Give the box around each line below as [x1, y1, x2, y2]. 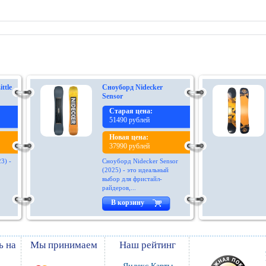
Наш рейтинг [119, 239, 176, 251]
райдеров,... [102, 184, 136, 191]
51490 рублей [109, 116, 150, 124]
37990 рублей [109, 142, 150, 150]
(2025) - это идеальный [102, 166, 169, 173]
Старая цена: [109, 107, 153, 115]
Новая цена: [109, 133, 148, 141]
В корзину [111, 198, 144, 207]
